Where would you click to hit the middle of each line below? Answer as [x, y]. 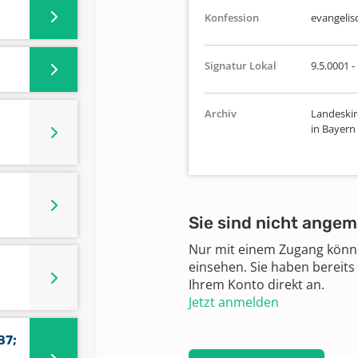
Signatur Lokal [241, 66]
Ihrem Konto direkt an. [257, 284]
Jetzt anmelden [234, 302]
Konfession [232, 18]
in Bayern [333, 129]
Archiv [221, 113]
